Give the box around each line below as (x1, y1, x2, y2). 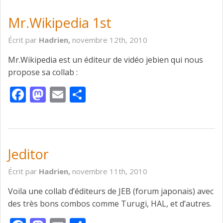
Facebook (26, 84, 96, 106)
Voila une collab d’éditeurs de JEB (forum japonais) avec (8, 186, 214, 197)
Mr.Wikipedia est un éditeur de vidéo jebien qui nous (8, 54, 203, 66)
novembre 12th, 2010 (72, 35, 147, 45)
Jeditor (8, 145, 49, 164)
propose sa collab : (8, 67, 78, 78)
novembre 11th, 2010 (72, 166, 147, 177)
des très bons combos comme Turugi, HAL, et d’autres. (8, 198, 212, 210)
